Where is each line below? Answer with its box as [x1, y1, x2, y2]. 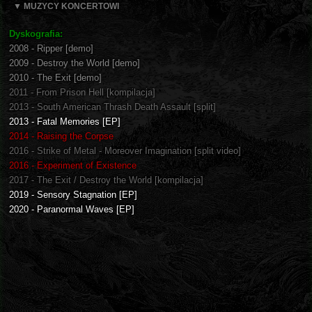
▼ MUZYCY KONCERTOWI [13, 1, 119, 12]
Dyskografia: [9, 29, 63, 40]
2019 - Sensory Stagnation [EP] [9, 189, 137, 201]
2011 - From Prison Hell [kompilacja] [9, 87, 155, 98]
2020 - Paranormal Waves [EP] [9, 204, 134, 215]
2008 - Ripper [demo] [9, 43, 93, 54]
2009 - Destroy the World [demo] [9, 58, 140, 69]
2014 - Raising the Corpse [9, 131, 114, 142]
